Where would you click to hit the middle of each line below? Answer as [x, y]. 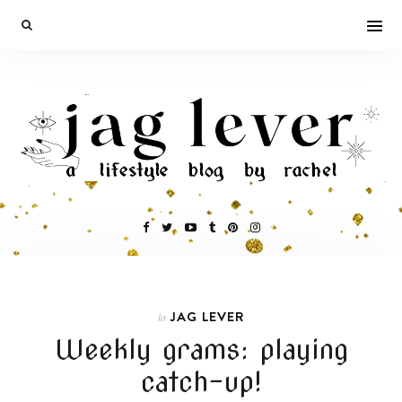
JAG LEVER [207, 316]
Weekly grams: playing [201, 349]
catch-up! [201, 381]
